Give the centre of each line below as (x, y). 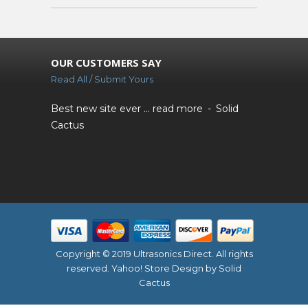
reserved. (89, 268)
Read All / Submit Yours (102, 79)
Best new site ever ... (102, 109)
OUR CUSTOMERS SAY (106, 63)
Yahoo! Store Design (157, 268)
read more (178, 109)
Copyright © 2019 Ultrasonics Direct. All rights (154, 254)
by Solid (222, 268)
